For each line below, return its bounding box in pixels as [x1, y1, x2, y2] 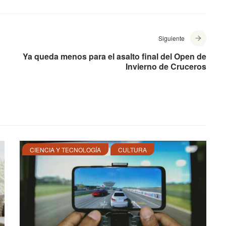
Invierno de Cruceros [126, 61, 206, 73]
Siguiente [158, 34, 185, 43]
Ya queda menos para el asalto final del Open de [23, 50, 206, 63]
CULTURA [118, 145, 147, 154]
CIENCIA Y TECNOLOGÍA [30, 145, 101, 154]
